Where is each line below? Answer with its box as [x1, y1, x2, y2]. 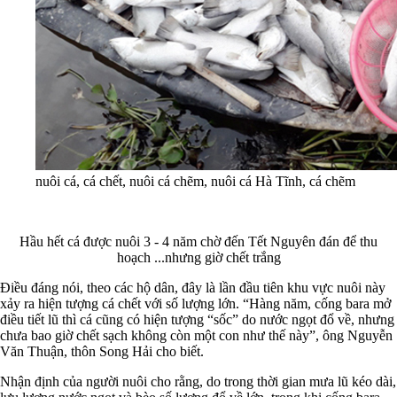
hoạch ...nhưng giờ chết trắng [116, 249, 281, 265]
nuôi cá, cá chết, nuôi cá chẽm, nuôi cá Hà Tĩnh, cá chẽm [35, 173, 355, 189]
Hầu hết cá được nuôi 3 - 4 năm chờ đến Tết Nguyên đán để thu [19, 233, 378, 249]
